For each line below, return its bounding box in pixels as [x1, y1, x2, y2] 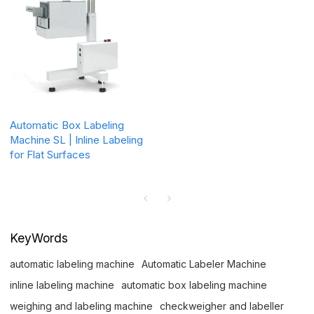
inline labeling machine [10, 279, 115, 292]
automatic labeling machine [10, 258, 135, 271]
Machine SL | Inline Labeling [10, 133, 144, 146]
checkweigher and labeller [160, 300, 285, 313]
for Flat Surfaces [10, 148, 91, 161]
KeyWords [10, 231, 69, 246]
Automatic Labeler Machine [142, 258, 267, 271]
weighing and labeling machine [10, 300, 153, 313]
